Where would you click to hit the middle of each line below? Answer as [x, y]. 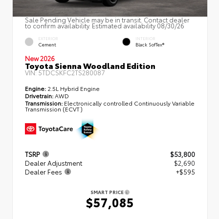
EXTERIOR [48, 39]
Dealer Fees [44, 172]
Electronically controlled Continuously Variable [129, 103]
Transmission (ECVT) [54, 109]
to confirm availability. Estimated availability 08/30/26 [105, 26]
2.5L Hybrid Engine [73, 88]
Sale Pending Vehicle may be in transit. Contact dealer [107, 20]
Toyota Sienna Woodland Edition [90, 66]
